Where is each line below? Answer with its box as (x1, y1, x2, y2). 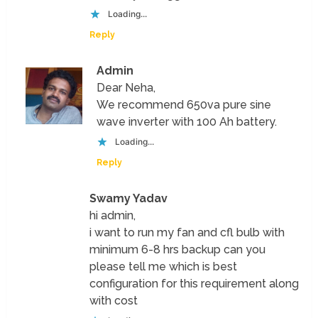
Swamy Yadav (89, 191, 168, 205)
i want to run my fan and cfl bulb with (89, 225, 285, 239)
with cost (89, 293, 138, 307)
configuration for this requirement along (89, 276, 300, 290)
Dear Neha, (97, 80, 156, 94)
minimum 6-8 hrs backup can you (89, 242, 266, 256)
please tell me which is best (89, 259, 238, 273)
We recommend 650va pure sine (97, 97, 272, 111)
